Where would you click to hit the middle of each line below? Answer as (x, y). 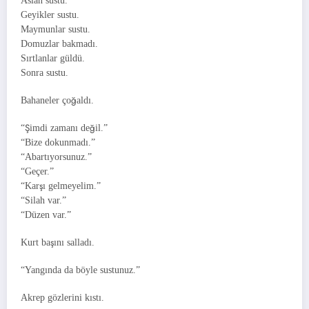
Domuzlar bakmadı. (59, 43)
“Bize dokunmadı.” (58, 142)
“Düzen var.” (46, 215)
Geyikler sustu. (50, 14)
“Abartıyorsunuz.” (56, 157)
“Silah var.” (43, 200)
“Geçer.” (37, 171)
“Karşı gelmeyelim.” (61, 186)
